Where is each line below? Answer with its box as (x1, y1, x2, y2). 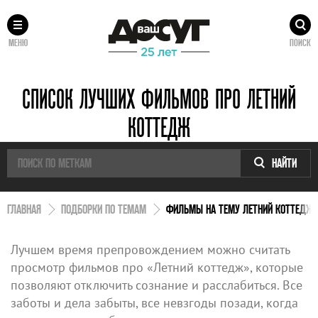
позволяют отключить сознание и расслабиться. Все (11, 276, 302, 293)
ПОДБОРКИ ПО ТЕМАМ (61, 202, 146, 216)
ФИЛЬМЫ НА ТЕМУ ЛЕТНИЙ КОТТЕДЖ (166, 202, 314, 216)
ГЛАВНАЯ (7, 202, 41, 216)
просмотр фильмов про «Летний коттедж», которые (11, 258, 303, 275)
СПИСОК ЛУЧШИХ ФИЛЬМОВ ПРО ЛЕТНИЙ (22, 83, 296, 114)
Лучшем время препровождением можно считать (11, 241, 290, 258)
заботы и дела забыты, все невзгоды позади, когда (11, 294, 298, 311)
